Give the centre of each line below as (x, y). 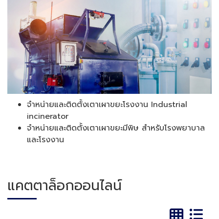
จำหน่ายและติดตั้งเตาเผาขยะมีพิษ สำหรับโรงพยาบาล (116, 128)
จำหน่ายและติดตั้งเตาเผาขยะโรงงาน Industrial (107, 105)
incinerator (48, 117)
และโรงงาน (45, 140)
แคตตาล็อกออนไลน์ (65, 185)
